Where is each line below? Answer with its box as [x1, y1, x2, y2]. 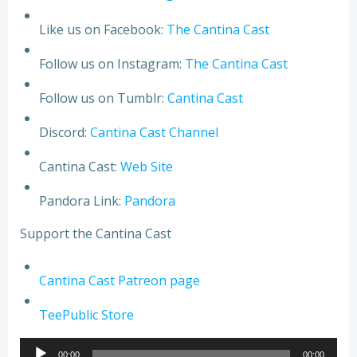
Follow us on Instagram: [39, 54, 185, 73]
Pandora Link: [39, 191, 124, 210]
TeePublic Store [39, 305, 134, 324]
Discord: [39, 123, 90, 141]
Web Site [120, 157, 173, 175]
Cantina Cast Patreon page [39, 271, 200, 289]
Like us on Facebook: [39, 20, 167, 38]
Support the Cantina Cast [20, 224, 171, 242]
